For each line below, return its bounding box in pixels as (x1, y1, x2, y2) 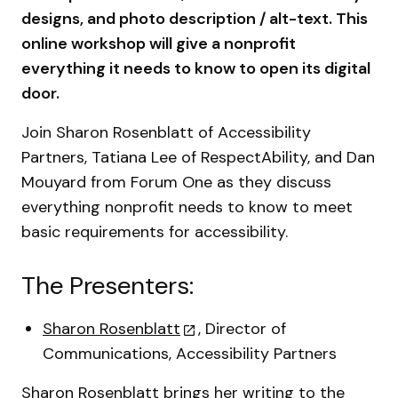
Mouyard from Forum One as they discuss (21, 171, 331, 193)
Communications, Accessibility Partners (43, 343, 337, 364)
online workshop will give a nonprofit (21, 33, 296, 54)
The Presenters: (21, 269, 194, 302)
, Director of (198, 318, 286, 339)
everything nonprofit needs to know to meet (21, 196, 353, 218)
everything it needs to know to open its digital (21, 58, 370, 79)
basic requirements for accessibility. (21, 221, 288, 243)
